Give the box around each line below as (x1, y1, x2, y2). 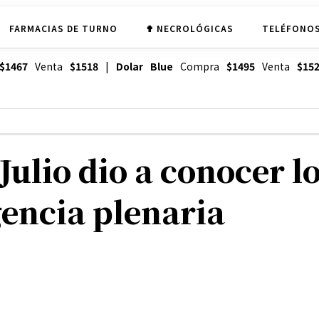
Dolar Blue (115, 59, 173, 74)
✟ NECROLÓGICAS (145, 21, 234, 34)
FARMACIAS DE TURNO (9, 21, 117, 34)
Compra (172, 59, 226, 74)
